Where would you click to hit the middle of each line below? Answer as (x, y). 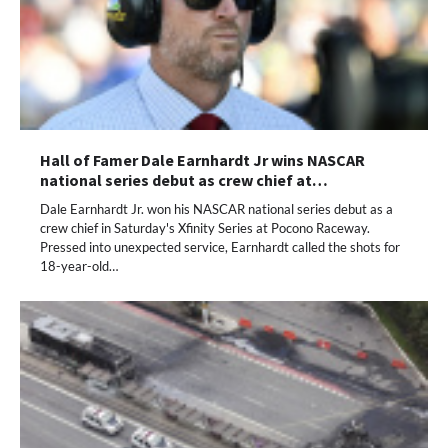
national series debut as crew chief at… (184, 179)
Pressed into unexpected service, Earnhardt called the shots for (220, 246)
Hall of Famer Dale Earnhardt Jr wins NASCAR (202, 159)
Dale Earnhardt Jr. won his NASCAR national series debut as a (216, 208)
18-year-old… (79, 265)
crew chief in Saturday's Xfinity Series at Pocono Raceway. (205, 227)
